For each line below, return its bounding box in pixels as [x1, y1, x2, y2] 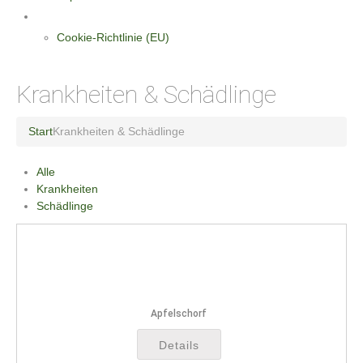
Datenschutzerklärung [36, 8, 154, 23]
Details [158, 339, 199, 352]
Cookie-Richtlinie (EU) [57, 30, 169, 44]
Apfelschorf [151, 307, 207, 319]
